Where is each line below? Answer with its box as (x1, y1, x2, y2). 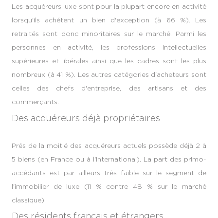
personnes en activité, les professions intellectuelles (12, 43, 206, 51)
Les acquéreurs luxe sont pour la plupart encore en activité (12, 2, 206, 10)
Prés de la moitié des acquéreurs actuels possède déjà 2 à (12, 141, 206, 149)
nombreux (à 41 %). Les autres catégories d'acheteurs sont (12, 71, 206, 78)
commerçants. (12, 98, 59, 106)
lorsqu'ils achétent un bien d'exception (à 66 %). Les (12, 16, 206, 24)
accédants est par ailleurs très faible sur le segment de (12, 168, 206, 176)
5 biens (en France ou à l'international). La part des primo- (12, 155, 206, 163)
